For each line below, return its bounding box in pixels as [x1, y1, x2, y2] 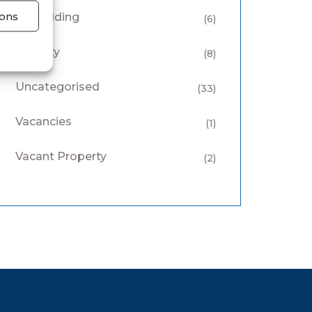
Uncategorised [15, 80, 100, 93]
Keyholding [15, 10, 79, 24]
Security [15, 45, 60, 58]
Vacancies [15, 115, 72, 128]
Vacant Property [15, 150, 107, 163]
